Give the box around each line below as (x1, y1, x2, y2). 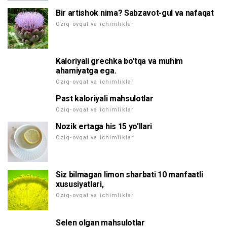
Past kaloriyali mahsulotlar (56, 94, 154, 103)
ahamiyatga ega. (56, 66, 117, 75)
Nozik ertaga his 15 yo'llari (56, 122, 153, 131)
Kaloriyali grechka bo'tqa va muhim (56, 56, 183, 66)
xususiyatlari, (56, 179, 104, 189)
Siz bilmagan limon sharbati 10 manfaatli (56, 170, 203, 179)
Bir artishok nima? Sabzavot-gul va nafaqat (56, 8, 214, 18)
